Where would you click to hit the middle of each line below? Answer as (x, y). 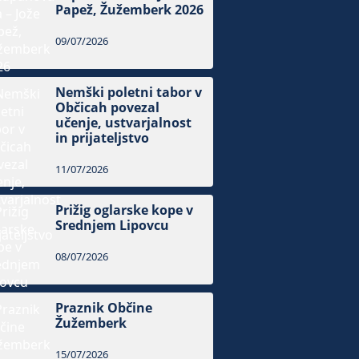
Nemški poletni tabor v (129, 93)
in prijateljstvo (103, 138)
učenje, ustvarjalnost (124, 123)
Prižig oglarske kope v (125, 210)
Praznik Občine (104, 308)
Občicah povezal (108, 108)
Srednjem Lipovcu (113, 226)
